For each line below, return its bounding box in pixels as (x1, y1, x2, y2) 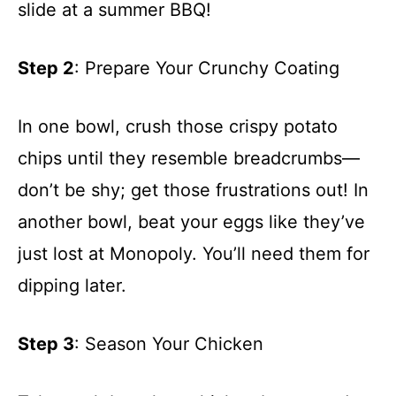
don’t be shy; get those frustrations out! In (18, 179, 369, 201)
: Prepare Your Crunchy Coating (74, 57, 339, 79)
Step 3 (18, 332, 74, 354)
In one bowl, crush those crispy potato (18, 115, 338, 137)
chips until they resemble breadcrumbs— (18, 147, 360, 169)
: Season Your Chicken (74, 332, 263, 354)
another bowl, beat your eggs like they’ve (18, 210, 365, 232)
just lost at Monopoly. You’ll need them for (18, 242, 369, 264)
